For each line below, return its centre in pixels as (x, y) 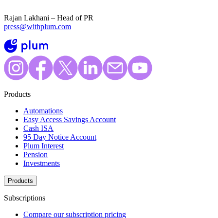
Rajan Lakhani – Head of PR (49, 18)
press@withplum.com (37, 27)
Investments (42, 163)
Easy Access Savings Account (70, 120)
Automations (43, 111)
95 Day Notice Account (60, 137)
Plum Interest (44, 146)
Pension (36, 155)
